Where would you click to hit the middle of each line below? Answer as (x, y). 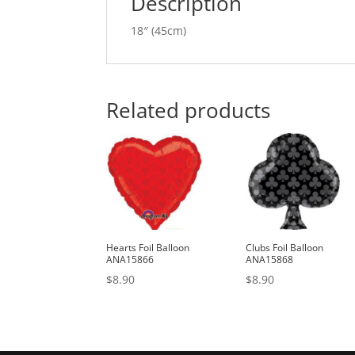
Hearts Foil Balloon (148, 248)
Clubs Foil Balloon (285, 248)
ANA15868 (270, 260)
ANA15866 (130, 260)
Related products (189, 111)
